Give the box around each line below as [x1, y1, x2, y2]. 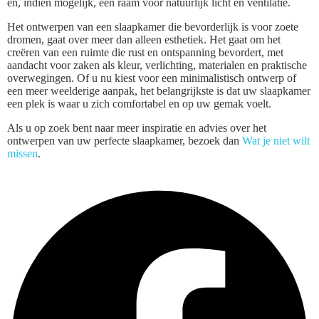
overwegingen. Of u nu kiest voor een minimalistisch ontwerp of [7, 71, 296, 84]
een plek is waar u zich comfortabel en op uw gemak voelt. [7, 97, 271, 110]
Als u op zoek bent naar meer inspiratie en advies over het [7, 121, 266, 134]
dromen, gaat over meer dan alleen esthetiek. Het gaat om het [7, 33, 281, 46]
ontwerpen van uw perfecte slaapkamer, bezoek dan [7, 134, 242, 147]
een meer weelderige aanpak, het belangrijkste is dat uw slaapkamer [7, 84, 310, 97]
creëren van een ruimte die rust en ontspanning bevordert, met [7, 46, 283, 58]
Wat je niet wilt [242, 134, 310, 147]
